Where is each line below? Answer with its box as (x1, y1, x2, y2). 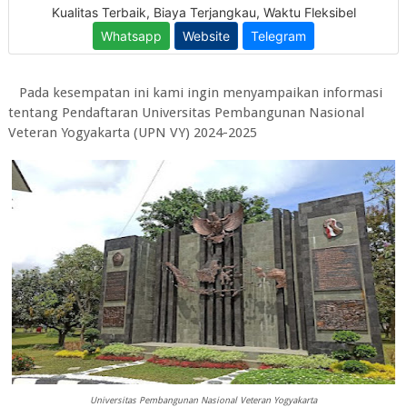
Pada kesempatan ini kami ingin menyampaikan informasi (18, 84, 382, 101)
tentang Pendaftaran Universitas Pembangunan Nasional (7, 104, 364, 121)
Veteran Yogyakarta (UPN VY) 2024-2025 (7, 124, 257, 141)
